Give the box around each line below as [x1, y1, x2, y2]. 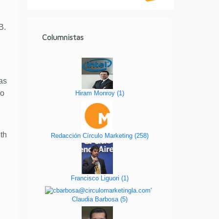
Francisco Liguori [70, 175, 121, 182]
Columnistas [42, 32, 84, 42]
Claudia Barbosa [71, 195, 120, 203]
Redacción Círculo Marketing [50, 132, 134, 140]
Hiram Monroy [75, 89, 117, 97]
